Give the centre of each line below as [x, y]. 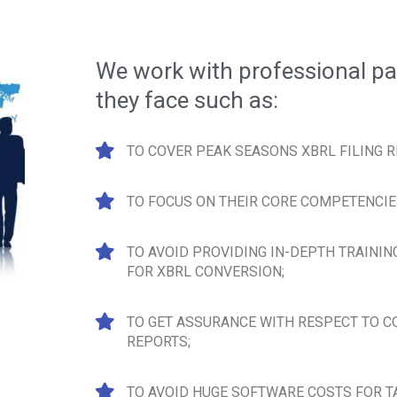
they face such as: [187, 100]
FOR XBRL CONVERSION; [206, 272]
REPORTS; [159, 342]
